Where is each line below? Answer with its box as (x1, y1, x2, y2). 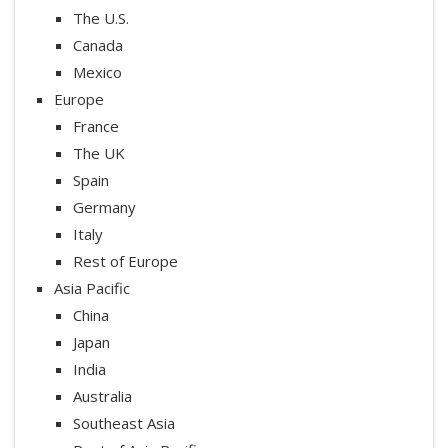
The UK (73, 142, 125, 163)
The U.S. (73, 7, 129, 28)
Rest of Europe (73, 250, 178, 271)
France (73, 115, 119, 136)
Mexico (73, 61, 122, 82)
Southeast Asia (73, 412, 175, 433)
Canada (73, 34, 123, 55)
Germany (73, 196, 136, 217)
